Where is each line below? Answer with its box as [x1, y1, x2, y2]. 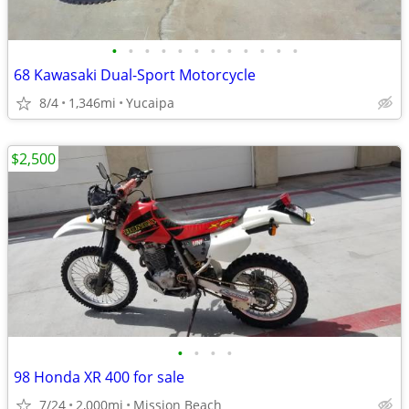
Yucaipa [126, 94, 174, 111]
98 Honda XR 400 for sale [14, 367, 184, 387]
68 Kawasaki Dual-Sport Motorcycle [14, 65, 256, 85]
